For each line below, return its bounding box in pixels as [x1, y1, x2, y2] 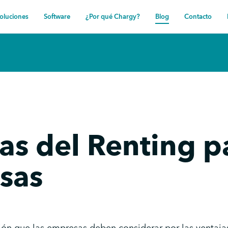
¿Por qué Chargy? [85, 12, 140, 21]
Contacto [184, 12, 212, 21]
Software [44, 12, 70, 21]
